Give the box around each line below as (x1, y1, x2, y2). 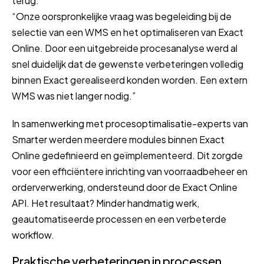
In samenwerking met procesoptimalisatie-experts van (12, 117, 248, 130)
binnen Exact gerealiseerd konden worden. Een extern (12, 73, 247, 86)
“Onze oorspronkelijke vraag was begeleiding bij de (12, 9, 232, 22)
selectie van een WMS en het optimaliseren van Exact (12, 25, 243, 38)
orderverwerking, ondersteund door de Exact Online (12, 180, 237, 193)
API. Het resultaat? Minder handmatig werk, (12, 196, 199, 209)
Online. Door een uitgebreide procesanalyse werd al (12, 41, 237, 54)
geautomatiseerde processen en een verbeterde (12, 212, 226, 225)
